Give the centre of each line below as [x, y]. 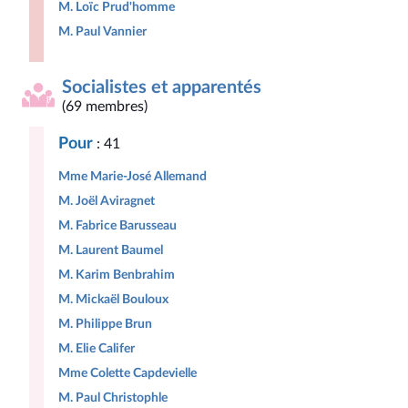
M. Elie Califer [97, 348]
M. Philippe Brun [105, 324]
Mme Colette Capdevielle [127, 373]
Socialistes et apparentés [162, 87]
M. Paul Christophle [113, 398]
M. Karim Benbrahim [117, 275]
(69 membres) [105, 107]
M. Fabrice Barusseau [117, 225]
